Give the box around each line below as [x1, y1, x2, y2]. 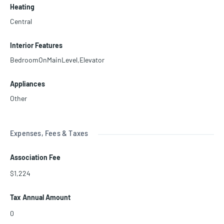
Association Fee [10, 153, 60, 162]
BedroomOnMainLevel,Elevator [10, 55, 104, 64]
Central [10, 17, 32, 26]
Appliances [10, 79, 45, 88]
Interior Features [10, 41, 62, 50]
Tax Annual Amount [10, 193, 70, 202]
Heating [10, 2, 34, 11]
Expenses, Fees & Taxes [10, 128, 88, 138]
